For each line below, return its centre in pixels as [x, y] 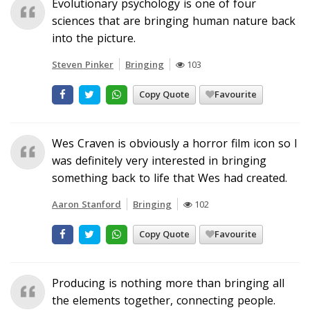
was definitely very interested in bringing [159, 160]
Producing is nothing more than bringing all [168, 283]
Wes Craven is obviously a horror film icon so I [175, 143]
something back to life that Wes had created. [170, 177]
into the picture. [94, 38]
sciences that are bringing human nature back [174, 20]
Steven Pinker [83, 64]
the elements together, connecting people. [164, 300]
